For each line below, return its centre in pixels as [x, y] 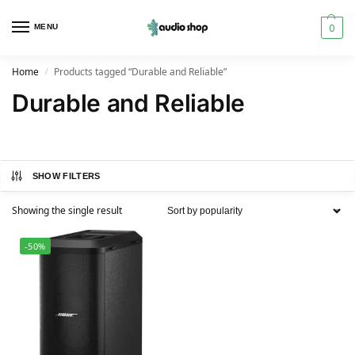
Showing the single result [67, 210]
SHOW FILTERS [66, 176]
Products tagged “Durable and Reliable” [141, 72]
